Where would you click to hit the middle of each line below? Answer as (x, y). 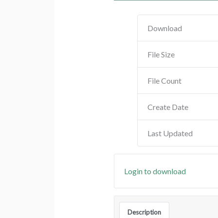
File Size (161, 54)
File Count (164, 80)
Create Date (168, 107)
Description (144, 212)
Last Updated (170, 133)
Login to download (155, 171)
